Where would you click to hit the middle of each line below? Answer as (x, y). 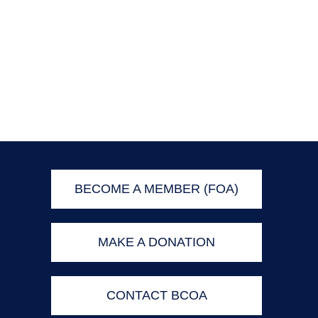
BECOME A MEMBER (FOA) (157, 188)
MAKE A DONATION (157, 242)
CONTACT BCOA (157, 295)
